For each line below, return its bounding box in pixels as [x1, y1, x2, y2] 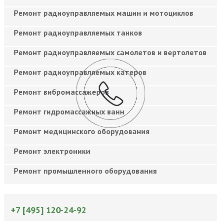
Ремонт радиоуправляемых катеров [14, 67, 147, 77]
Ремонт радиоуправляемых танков [14, 27, 142, 37]
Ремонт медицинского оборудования [14, 126, 149, 136]
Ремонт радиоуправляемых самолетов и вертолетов [14, 47, 207, 57]
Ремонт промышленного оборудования [14, 165, 157, 176]
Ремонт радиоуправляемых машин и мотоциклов [14, 7, 193, 18]
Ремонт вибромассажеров [14, 86, 109, 97]
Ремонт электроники [14, 146, 90, 156]
